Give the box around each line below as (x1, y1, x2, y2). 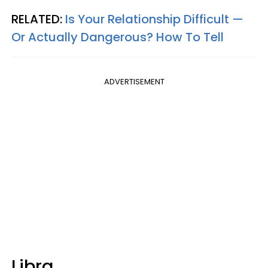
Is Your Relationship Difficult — (65, 10, 243, 28)
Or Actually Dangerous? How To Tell (11, 28, 224, 45)
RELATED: (11, 10, 65, 28)
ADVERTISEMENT (103, 75, 165, 87)
